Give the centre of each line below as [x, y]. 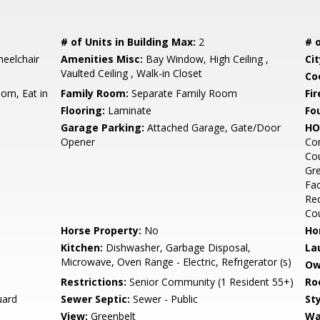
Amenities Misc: [102, 59]
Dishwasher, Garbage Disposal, [177, 247]
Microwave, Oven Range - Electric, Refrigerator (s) [176, 262]
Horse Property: [101, 230]
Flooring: [83, 110]
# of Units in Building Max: [129, 42]
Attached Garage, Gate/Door [213, 127]
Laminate [129, 110]
